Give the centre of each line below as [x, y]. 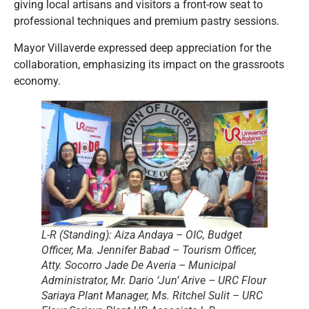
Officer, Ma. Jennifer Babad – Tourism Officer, [149, 250]
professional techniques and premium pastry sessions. [147, 21]
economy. [37, 81]
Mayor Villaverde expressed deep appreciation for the [142, 48]
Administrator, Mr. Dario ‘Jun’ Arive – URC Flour [154, 281]
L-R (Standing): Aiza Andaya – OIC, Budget [142, 235]
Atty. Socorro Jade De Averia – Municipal [139, 266]
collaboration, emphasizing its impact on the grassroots [149, 64]
